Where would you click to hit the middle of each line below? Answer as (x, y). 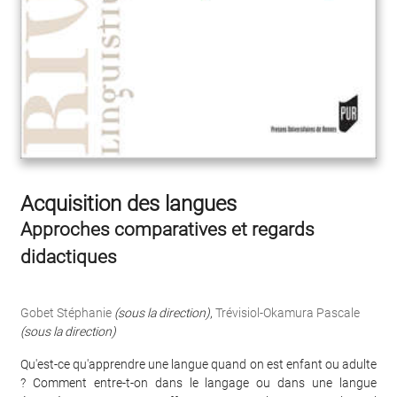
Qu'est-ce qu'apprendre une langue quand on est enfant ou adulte (198, 365)
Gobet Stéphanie (66, 313)
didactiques (69, 257)
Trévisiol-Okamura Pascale (288, 313)
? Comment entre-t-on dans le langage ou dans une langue (198, 383)
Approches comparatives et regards (167, 230)
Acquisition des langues (128, 204)
